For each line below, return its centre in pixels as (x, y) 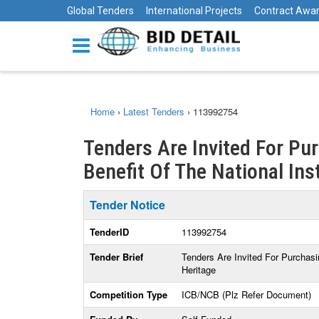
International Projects (194, 11)
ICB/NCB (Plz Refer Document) (246, 294)
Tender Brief (116, 257)
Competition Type (129, 294)
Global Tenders (100, 11)
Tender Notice (127, 205)
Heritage (199, 270)
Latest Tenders (154, 111)
